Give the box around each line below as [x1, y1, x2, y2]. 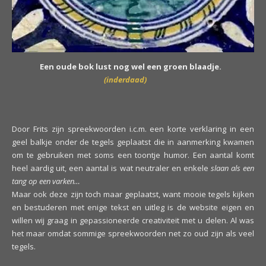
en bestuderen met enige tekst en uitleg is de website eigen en [12, 202, 254, 213]
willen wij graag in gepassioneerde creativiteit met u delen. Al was [12, 215, 254, 226]
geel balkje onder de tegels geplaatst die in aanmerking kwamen [12, 137, 254, 148]
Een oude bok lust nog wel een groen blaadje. [39, 61, 221, 72]
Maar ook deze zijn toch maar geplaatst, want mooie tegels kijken [12, 189, 254, 200]
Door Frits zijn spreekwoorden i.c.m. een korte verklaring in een [12, 123, 254, 135]
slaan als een [210, 163, 255, 174]
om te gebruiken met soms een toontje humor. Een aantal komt [12, 150, 254, 161]
